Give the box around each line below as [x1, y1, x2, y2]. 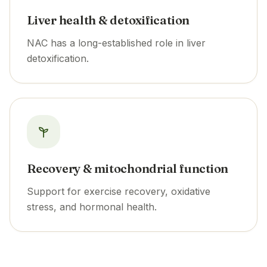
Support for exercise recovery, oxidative [27, 185, 210, 197]
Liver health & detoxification [27, 12, 190, 27]
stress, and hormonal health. [27, 200, 157, 213]
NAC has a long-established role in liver [27, 36, 206, 49]
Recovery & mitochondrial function [27, 160, 229, 176]
